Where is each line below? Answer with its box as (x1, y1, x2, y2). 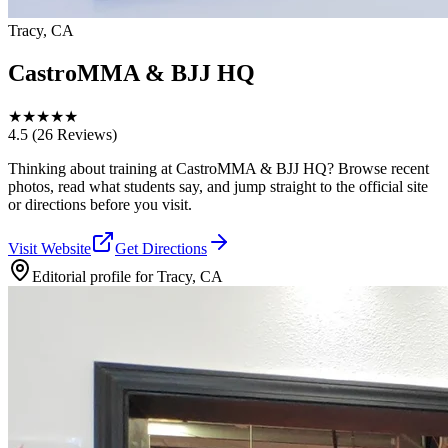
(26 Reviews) (28, 125, 117, 143)
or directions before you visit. (8, 195, 192, 213)
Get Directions (115, 239, 207, 257)
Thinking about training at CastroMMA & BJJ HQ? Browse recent (8, 159, 429, 177)
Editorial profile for (32, 267, 157, 285)
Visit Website (8, 239, 91, 257)
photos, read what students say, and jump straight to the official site (8, 177, 428, 195)
